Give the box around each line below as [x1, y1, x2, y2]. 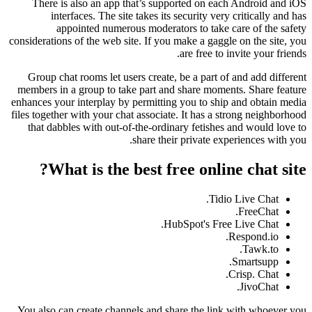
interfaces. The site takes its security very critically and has [51, 10, 306, 22]
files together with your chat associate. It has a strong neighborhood [11, 109, 306, 120]
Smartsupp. [232, 255, 279, 267]
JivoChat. [240, 280, 279, 292]
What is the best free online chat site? [48, 159, 306, 178]
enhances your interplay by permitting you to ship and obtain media [11, 96, 306, 108]
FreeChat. [238, 205, 279, 217]
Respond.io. [228, 230, 279, 242]
